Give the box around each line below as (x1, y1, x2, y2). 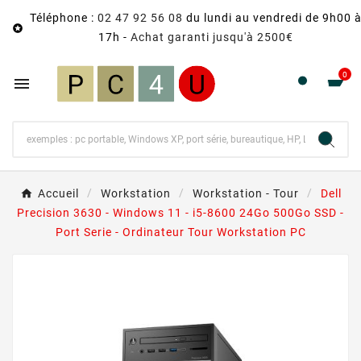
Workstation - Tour (192, 187, 299, 200)
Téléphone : (30, 11, 98, 24)
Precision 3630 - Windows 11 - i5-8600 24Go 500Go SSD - (17, 206, 344, 219)
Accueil (37, 187, 79, 200)
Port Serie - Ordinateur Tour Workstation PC (55, 226, 306, 239)
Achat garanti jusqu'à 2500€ (131, 31, 293, 44)
